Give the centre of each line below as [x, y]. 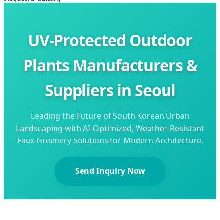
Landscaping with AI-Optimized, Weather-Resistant [110, 128]
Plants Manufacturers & [110, 65]
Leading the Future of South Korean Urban [110, 116]
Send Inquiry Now [110, 171]
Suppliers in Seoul [110, 90]
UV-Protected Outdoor [110, 40]
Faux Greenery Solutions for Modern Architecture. [110, 140]
